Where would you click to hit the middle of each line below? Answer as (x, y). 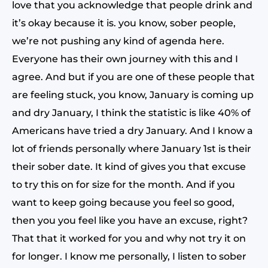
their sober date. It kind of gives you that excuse (129, 167)
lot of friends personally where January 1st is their (132, 149)
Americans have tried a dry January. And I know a (133, 131)
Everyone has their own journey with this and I (125, 59)
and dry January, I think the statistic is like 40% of (131, 113)
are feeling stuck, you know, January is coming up (133, 95)
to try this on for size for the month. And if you (124, 185)
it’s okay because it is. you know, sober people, (124, 23)
